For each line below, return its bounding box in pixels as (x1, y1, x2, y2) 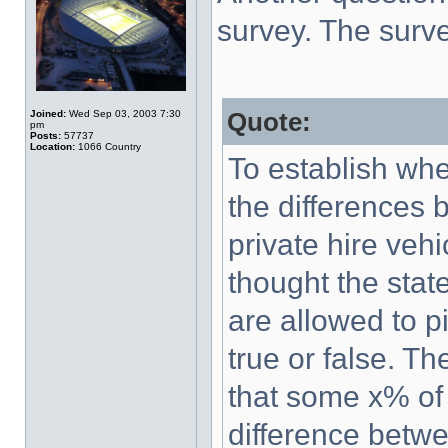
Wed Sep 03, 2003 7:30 (66, 108, 181, 119)
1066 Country (75, 141, 141, 152)
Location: (30, 141, 75, 152)
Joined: (30, 108, 66, 119)
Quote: (227, 108, 311, 136)
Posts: (30, 130, 61, 141)
